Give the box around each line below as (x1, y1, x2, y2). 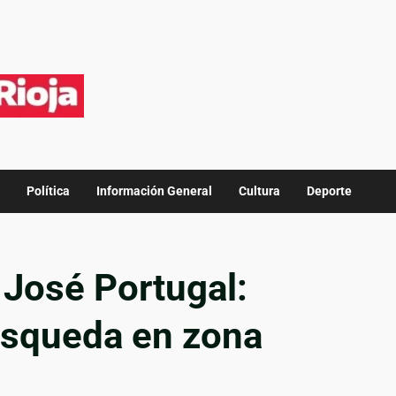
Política (27, 184, 70, 198)
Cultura (239, 184, 280, 198)
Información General (96, 184, 212, 198)
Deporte (307, 184, 352, 198)
